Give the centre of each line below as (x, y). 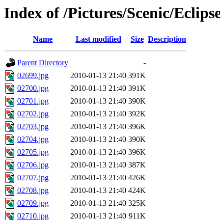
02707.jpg (33, 178)
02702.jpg (33, 114)
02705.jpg (33, 152)
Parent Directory (43, 63)
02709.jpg (33, 203)
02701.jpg (33, 101)
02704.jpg (33, 139)
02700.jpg (33, 88)
